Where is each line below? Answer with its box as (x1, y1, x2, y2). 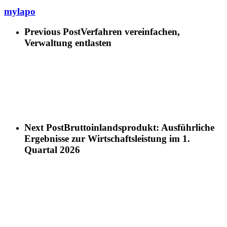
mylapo (4, 6, 35, 17)
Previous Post (24, 26, 81, 37)
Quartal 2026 (24, 144, 80, 155)
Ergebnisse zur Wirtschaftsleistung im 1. (24, 133, 190, 144)
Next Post (24, 122, 64, 133)
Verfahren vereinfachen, (81, 26, 180, 37)
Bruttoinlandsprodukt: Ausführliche (64, 122, 214, 133)
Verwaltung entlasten (24, 37, 111, 49)
